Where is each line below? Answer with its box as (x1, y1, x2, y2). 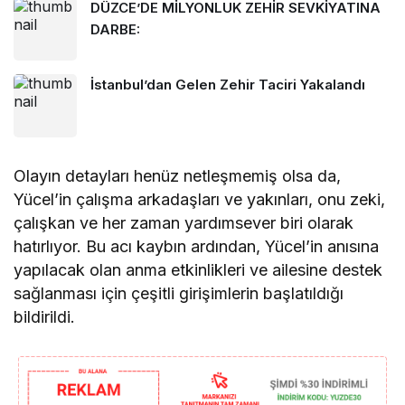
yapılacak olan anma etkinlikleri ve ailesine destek (14, 259, 383, 279)
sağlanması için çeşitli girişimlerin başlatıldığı (14, 283, 344, 303)
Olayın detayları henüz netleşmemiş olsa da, (14, 165, 342, 185)
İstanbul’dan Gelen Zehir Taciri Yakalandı (90, 75, 365, 93)
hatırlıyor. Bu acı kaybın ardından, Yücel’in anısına (14, 236, 380, 256)
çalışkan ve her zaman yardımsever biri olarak (14, 212, 354, 232)
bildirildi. (14, 306, 75, 326)
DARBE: (90, 20, 140, 38)
